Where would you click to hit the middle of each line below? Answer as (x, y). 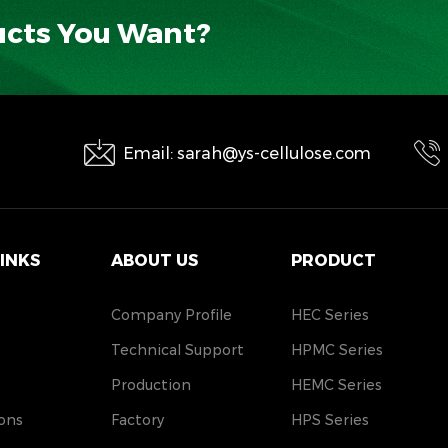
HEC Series (329, 315)
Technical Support (177, 350)
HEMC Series (336, 385)
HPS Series (329, 420)
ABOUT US (154, 261)
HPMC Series (336, 350)
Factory (137, 420)
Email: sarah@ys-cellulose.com (247, 154)
